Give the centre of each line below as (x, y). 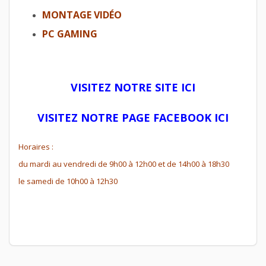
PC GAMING (70, 34)
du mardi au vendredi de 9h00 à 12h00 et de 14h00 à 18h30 (124, 164)
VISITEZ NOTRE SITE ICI (133, 87)
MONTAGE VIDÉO (82, 15)
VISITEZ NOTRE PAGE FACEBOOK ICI (133, 117)
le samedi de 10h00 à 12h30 (68, 181)
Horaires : (36, 146)
